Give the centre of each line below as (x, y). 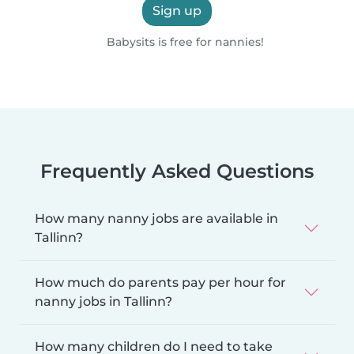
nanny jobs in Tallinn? (104, 301)
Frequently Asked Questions (177, 171)
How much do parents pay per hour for (160, 282)
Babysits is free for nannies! (184, 41)
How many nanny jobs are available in (156, 218)
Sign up (177, 10)
